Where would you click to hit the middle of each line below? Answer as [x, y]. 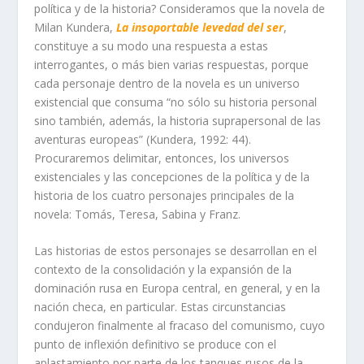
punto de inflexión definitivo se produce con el [156, 344]
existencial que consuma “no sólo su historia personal [176, 102]
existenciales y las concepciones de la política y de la [172, 177]
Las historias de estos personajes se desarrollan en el [176, 251]
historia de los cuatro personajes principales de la [165, 196]
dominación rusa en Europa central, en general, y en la [178, 288]
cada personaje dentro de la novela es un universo [167, 84]
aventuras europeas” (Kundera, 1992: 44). [143, 140]
